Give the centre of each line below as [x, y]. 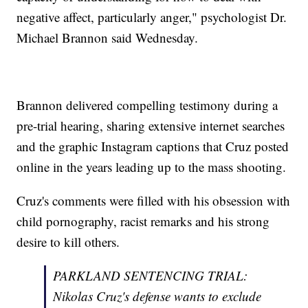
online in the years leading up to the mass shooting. [152, 167]
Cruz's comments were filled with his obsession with [154, 201]
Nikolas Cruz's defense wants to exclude [157, 296]
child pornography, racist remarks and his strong [143, 221]
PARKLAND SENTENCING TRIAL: [151, 276]
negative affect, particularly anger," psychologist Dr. [152, 17]
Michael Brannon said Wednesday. [108, 38]
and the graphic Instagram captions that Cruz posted [153, 146]
